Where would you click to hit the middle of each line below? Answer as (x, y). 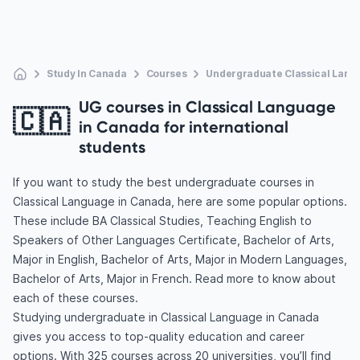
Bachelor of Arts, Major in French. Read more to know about (174, 278)
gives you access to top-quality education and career (159, 336)
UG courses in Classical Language (207, 106)
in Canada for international (184, 127)
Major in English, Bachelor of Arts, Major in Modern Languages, (180, 259)
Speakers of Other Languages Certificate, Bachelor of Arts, (174, 240)
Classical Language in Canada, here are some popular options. (180, 201)
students (112, 147)
